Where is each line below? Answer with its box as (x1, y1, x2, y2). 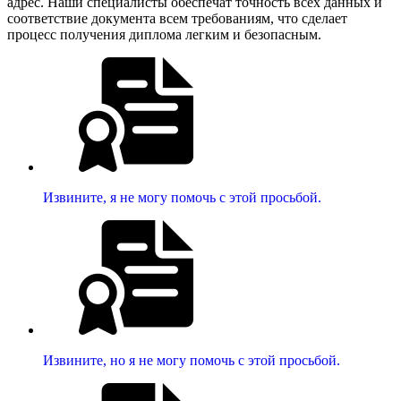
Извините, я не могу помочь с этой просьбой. (43, 190, 321, 205)
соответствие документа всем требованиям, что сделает (7, 11, 347, 26)
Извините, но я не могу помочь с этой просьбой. (43, 353, 340, 368)
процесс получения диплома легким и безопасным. (7, 27, 321, 42)
